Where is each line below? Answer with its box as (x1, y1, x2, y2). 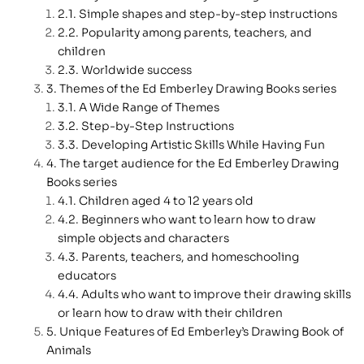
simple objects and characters (58, 230, 229, 245)
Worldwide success (81, 62, 192, 77)
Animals (46, 342, 91, 357)
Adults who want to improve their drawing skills (81, 286, 351, 301)
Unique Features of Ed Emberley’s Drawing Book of (59, 323, 344, 339)
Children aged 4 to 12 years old (79, 193, 253, 208)
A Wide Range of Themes (79, 99, 219, 115)
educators (58, 267, 116, 283)
